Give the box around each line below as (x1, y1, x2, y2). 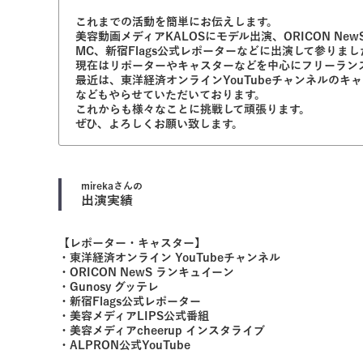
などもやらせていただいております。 (75, 89, 266, 101)
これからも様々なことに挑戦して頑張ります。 (75, 104, 310, 116)
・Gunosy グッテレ (58, 281, 159, 293)
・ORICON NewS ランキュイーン (58, 267, 234, 279)
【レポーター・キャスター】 (58, 237, 206, 250)
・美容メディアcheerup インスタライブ (58, 325, 265, 337)
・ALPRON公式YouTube (58, 340, 190, 352)
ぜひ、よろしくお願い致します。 (75, 118, 243, 130)
